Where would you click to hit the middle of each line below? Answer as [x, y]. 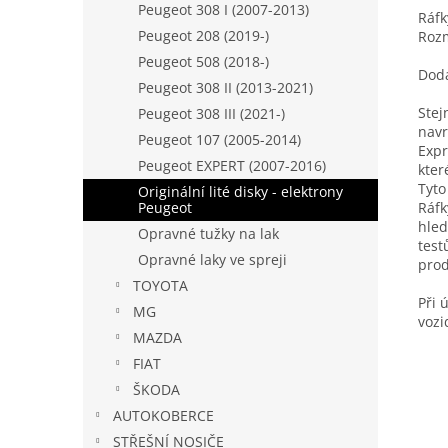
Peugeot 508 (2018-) [203, 61]
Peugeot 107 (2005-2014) [219, 139]
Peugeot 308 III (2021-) [211, 113]
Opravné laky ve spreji [212, 259]
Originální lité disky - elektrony [240, 191]
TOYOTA [160, 285]
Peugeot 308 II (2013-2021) [225, 87]
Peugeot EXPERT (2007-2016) [232, 165]
